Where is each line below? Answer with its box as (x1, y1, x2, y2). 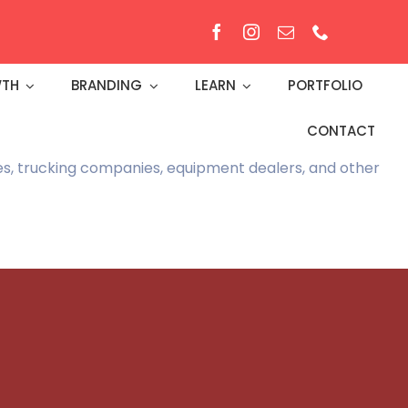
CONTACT (307, 121, 376, 140)
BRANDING (71, 76, 143, 95)
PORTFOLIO (288, 76, 363, 95)
